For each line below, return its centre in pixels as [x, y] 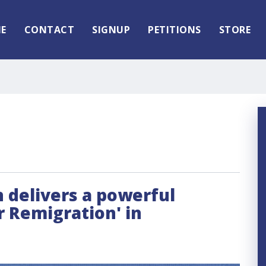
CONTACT [49, 30]
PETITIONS [175, 30]
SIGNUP [111, 30]
